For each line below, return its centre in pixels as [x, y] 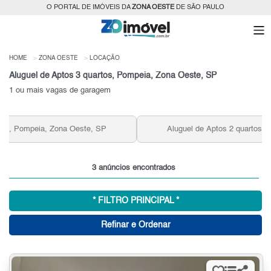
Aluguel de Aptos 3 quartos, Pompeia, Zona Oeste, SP [113, 75]
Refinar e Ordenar [135, 225]
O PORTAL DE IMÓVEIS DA [89, 8]
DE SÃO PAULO [199, 8]
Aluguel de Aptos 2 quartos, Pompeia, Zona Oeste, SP [137, 129]
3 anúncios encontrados [134, 168]
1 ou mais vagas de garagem [60, 90]
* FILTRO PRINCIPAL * [135, 201]
